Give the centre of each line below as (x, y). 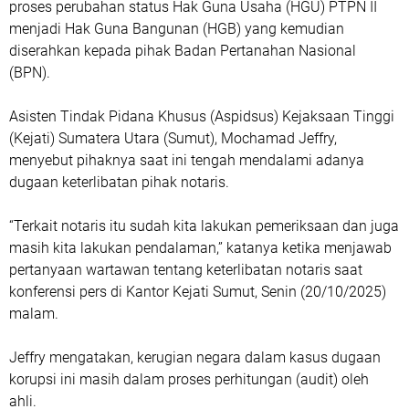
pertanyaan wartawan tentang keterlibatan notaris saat (186, 270)
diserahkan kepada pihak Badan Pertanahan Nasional (183, 51)
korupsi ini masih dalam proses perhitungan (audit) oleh (189, 380)
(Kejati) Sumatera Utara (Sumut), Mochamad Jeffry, (173, 139)
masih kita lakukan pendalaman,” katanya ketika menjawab (200, 248)
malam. (34, 314)
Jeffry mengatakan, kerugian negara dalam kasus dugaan (195, 358)
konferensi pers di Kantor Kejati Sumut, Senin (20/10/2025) (198, 292)
